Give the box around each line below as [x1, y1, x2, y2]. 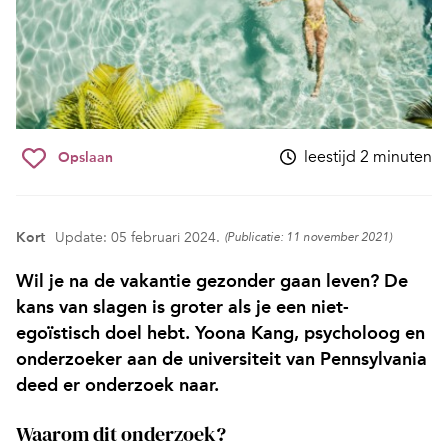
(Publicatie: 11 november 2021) [224, 232, 392, 245]
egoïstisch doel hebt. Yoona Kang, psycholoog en [16, 322, 425, 345]
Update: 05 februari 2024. [55, 229, 220, 247]
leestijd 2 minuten [304, 147, 432, 168]
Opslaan [58, 149, 113, 167]
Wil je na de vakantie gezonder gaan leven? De [16, 270, 408, 293]
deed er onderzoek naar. [16, 374, 219, 397]
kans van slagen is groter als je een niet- [16, 296, 349, 319]
